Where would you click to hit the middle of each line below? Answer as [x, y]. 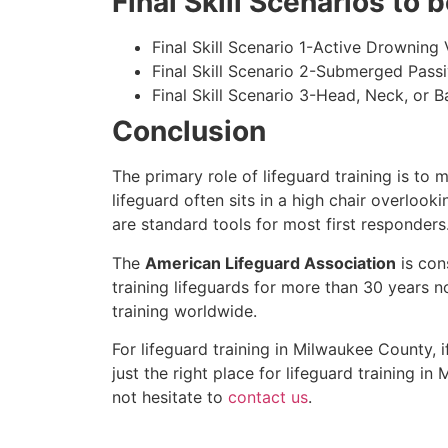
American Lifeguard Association [270, 262]
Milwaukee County [362, 349]
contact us [268, 397]
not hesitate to [170, 397]
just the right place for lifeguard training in [275, 373]
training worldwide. [184, 310]
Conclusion [189, 131]
